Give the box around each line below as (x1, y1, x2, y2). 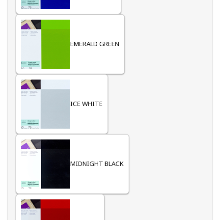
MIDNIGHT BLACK (70, 159, 124, 168)
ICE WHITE (70, 99, 103, 109)
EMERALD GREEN (70, 39, 119, 49)
